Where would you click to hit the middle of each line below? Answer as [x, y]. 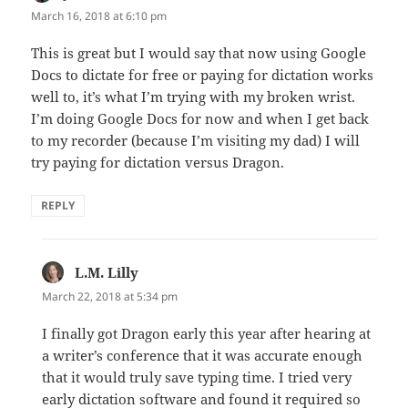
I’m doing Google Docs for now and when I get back [200, 119]
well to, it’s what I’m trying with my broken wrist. [194, 97]
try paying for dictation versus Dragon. [158, 163]
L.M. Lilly [107, 273]
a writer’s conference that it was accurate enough [203, 356]
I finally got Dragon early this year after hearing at [207, 334]
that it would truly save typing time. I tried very [197, 377]
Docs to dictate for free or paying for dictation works [203, 75]
